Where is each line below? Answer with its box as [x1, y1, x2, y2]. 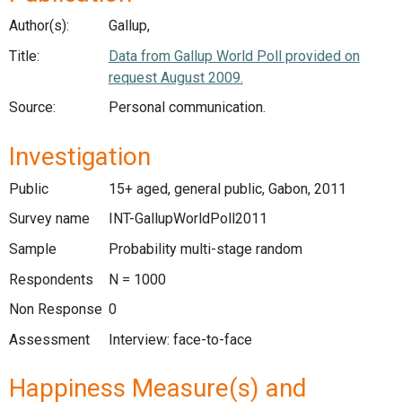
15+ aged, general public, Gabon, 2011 [108, 179, 346, 197]
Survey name [9, 210, 90, 228]
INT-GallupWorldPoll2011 [108, 210, 267, 228]
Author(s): [9, 17, 69, 34]
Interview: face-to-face [108, 330, 252, 348]
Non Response [9, 301, 102, 319]
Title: [9, 47, 39, 65]
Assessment [9, 330, 90, 348]
